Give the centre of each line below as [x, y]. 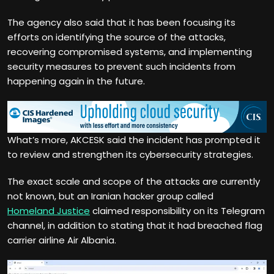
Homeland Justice [49, 211]
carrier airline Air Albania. [62, 240]
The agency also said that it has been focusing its [121, 23]
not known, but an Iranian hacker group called [110, 196]
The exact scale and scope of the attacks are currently [134, 182]
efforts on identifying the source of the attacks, [117, 37]
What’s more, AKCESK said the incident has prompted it [134, 140]
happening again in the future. [76, 81]
